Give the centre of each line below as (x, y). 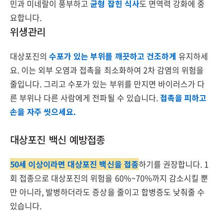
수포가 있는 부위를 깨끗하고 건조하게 (113, 56)
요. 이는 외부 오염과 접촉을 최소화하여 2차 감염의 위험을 (107, 70)
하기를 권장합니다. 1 (174, 164)
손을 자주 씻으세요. (43, 111)
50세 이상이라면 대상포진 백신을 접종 (74, 164)
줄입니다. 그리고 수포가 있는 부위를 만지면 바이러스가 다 (108, 84)
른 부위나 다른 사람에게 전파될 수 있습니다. (85, 98)
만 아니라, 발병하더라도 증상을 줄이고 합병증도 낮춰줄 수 (108, 192)
